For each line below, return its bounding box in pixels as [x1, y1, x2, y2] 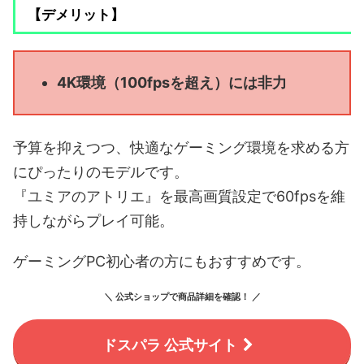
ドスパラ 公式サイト [102, 336, 237, 354]
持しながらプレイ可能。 [13, 211, 174, 229]
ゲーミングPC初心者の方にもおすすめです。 [13, 252, 310, 270]
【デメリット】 [28, 6, 124, 23]
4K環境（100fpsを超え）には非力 [57, 74, 287, 92]
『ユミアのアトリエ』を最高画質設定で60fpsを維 [13, 187, 345, 205]
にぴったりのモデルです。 [13, 162, 188, 180]
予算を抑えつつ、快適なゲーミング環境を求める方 [13, 138, 349, 156]
